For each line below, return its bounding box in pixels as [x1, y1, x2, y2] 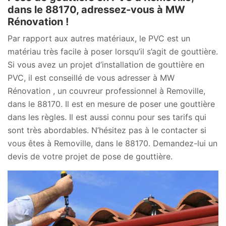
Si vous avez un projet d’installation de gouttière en [8, 60, 204, 70]
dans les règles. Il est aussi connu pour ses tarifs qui [8, 112, 206, 123]
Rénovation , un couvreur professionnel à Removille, [8, 86, 205, 96]
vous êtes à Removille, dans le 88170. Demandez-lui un [8, 138, 217, 149]
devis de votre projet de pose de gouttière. [8, 151, 173, 162]
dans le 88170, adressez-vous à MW [8, 4, 185, 16]
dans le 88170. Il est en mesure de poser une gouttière [8, 99, 215, 109]
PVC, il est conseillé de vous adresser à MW [8, 73, 175, 83]
